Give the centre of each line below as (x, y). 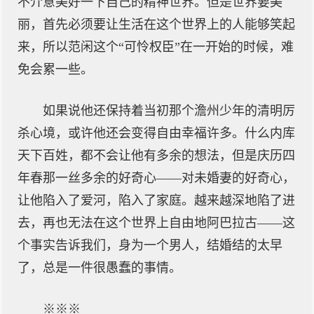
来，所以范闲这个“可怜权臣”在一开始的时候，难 (156, 47)
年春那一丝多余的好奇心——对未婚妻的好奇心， (156, 178)
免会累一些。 (55, 69)
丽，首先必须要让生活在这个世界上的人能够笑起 (156, 25)
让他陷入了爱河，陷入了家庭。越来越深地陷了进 (156, 200)
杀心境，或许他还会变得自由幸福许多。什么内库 (156, 133)
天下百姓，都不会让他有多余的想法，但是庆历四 (156, 156)
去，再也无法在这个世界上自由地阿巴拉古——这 (156, 223)
